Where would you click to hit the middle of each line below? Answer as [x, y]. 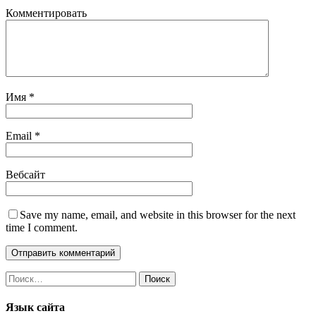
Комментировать [46, 13]
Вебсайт [25, 175]
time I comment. [42, 228]
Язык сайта [35, 308]
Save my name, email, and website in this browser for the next [158, 215]
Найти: [22, 277]
